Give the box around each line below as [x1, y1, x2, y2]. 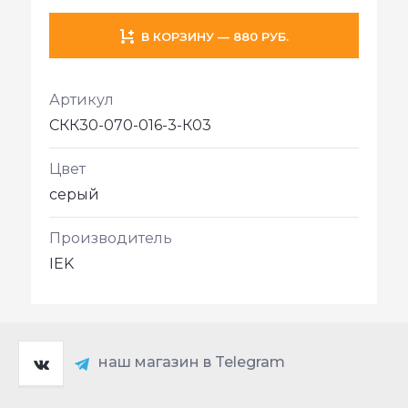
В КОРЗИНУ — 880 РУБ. [140, 29, 289, 44]
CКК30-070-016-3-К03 [49, 117, 211, 134]
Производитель [49, 229, 172, 247]
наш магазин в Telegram [98, 353, 285, 371]
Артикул [49, 91, 114, 108]
